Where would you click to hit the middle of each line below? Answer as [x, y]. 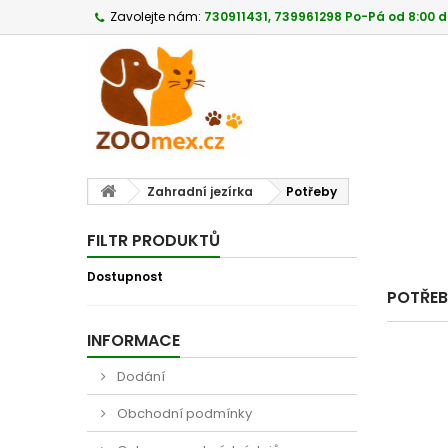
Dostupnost [125, 276]
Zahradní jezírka [200, 191]
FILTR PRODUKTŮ [153, 240]
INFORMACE [133, 340]
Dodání [139, 376]
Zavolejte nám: [155, 16]
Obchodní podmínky [183, 413]
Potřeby [311, 191]
